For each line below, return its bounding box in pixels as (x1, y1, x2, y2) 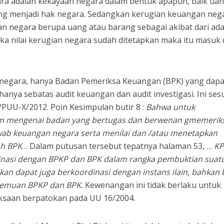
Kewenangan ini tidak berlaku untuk (83, 179, 221, 190)
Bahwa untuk (146, 101, 195, 112)
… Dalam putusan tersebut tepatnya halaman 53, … (22, 140, 214, 151)
